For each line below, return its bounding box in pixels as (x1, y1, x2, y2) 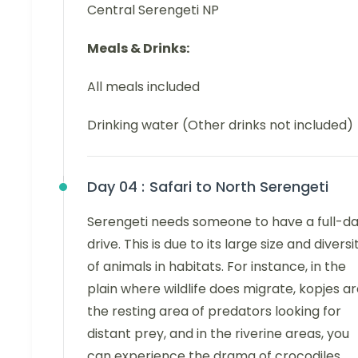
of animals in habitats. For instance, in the (87, 257, 346, 276)
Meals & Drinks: (87, 38, 189, 58)
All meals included (87, 77, 200, 96)
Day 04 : (87, 176, 145, 197)
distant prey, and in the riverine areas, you (87, 324, 349, 343)
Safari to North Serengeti (149, 176, 328, 197)
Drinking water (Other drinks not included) (87, 115, 353, 134)
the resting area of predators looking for (87, 301, 341, 320)
